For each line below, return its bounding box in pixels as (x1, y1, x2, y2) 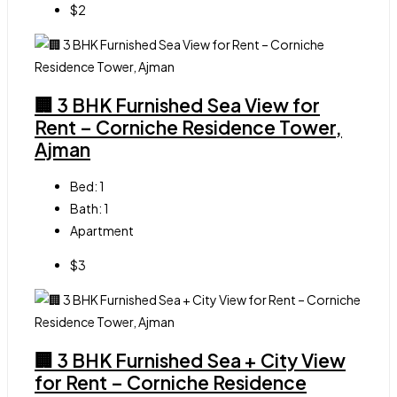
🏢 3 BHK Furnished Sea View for (35, 92, 320, 117)
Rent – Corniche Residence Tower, (35, 114, 342, 139)
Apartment (70, 222, 134, 239)
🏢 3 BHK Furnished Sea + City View (35, 347, 346, 372)
